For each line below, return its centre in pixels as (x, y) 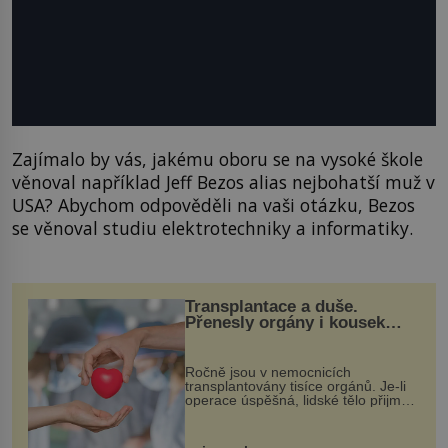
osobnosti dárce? (253, 338)
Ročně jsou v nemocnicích (267, 371)
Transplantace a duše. (271, 306)
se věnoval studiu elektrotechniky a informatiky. (212, 228)
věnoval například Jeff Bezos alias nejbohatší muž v (223, 182)
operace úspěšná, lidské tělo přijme (296, 399)
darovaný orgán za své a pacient (288, 413)
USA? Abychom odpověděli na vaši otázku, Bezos (213, 205)
